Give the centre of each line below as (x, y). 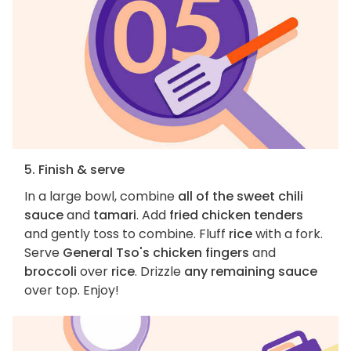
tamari (115, 215)
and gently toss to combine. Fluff (127, 234)
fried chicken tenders (236, 215)
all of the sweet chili (241, 197)
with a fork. (288, 234)
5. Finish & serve (74, 170)
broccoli (51, 272)
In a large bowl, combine (101, 197)
